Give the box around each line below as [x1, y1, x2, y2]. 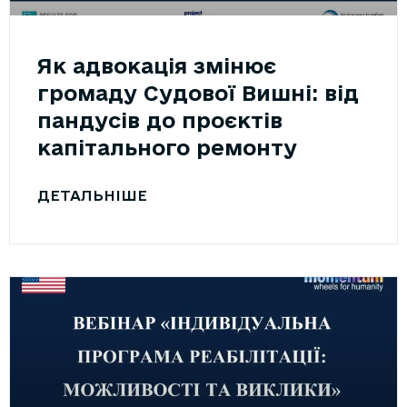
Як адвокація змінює [37, 53, 276, 77]
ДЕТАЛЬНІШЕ [37, 186, 147, 203]
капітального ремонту [37, 134, 297, 159]
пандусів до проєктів [37, 107, 283, 132]
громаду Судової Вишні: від [37, 80, 359, 104]
